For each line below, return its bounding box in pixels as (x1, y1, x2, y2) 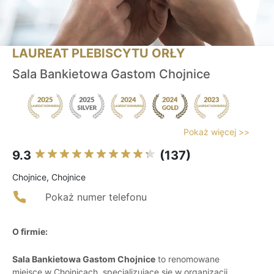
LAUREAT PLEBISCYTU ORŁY (12, 46, 185, 61)
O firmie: (12, 226, 48, 237)
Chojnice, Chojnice (12, 172, 86, 183)
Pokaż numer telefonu (45, 191, 147, 204)
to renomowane (155, 254, 220, 265)
